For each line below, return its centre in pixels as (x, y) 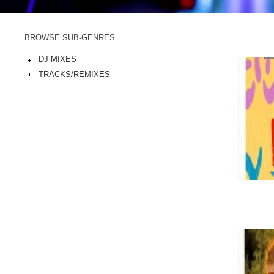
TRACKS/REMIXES (74, 74)
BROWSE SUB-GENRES (70, 38)
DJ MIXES (57, 59)
